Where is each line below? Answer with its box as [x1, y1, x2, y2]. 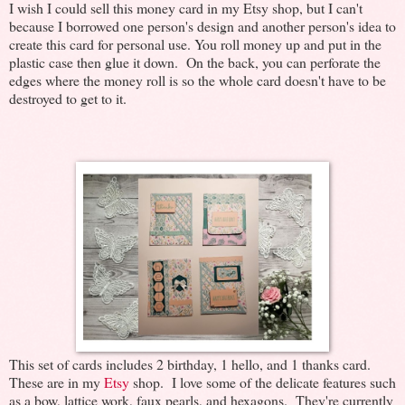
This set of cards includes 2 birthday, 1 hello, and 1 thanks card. [9, 354, 371, 374]
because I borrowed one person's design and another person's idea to [9, 16, 396, 36]
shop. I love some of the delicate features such [133, 372, 396, 392]
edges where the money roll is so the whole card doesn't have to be [9, 71, 386, 90]
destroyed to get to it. [9, 89, 127, 108]
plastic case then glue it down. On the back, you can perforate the [9, 52, 381, 72]
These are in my [9, 372, 104, 392]
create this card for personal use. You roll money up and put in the [9, 34, 381, 54]
